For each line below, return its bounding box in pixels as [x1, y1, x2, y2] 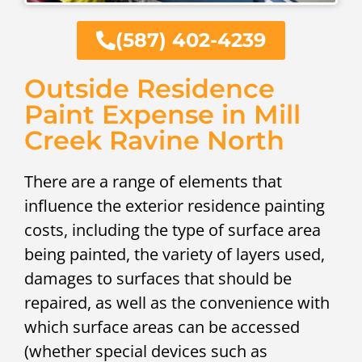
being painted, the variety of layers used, [24, 242, 325, 265]
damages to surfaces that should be [24, 267, 292, 289]
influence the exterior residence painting [24, 194, 325, 217]
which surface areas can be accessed [24, 315, 300, 338]
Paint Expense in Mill [24, 98, 301, 130]
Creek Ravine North [24, 124, 284, 156]
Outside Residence [24, 72, 275, 104]
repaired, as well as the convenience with [24, 291, 330, 314]
